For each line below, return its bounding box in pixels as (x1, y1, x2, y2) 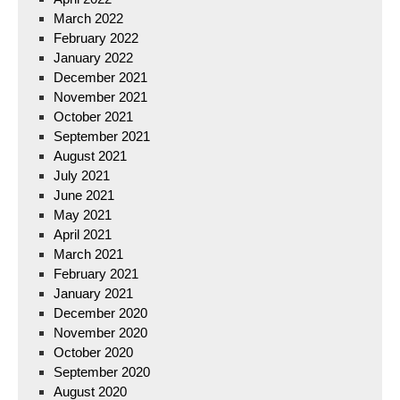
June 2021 (54, 187, 114, 203)
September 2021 (54, 129, 150, 144)
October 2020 (54, 345, 133, 360)
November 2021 (54, 89, 147, 104)
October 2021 (54, 109, 133, 124)
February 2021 (54, 266, 138, 281)
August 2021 (54, 148, 127, 163)
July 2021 (54, 168, 110, 183)
